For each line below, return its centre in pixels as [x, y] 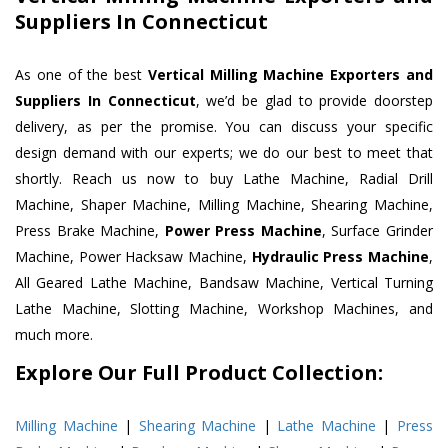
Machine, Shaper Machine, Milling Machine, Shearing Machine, [224, 205]
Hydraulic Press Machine [340, 257]
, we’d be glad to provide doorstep [314, 101]
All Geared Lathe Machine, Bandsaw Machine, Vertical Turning [224, 283]
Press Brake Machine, [90, 231]
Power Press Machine [243, 231]
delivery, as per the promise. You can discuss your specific [224, 127]
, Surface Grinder [377, 231]
